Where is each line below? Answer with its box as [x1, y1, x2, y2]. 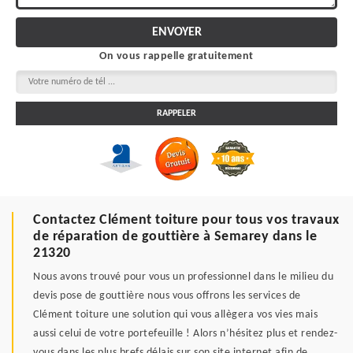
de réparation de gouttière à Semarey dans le [33, 229, 317, 244]
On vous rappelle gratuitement [99, 50, 254, 62]
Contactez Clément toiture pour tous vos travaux [33, 212, 340, 228]
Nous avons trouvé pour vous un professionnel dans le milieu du [33, 270, 333, 283]
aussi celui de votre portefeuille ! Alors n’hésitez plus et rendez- [33, 327, 338, 340]
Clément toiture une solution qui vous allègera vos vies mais [33, 308, 318, 321]
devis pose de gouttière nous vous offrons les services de [33, 289, 301, 302]
